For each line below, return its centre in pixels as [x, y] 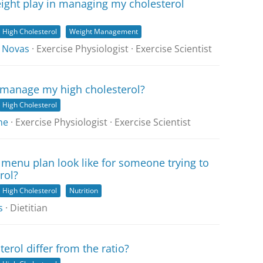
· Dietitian [25, 208]
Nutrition [84, 190]
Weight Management [104, 31]
